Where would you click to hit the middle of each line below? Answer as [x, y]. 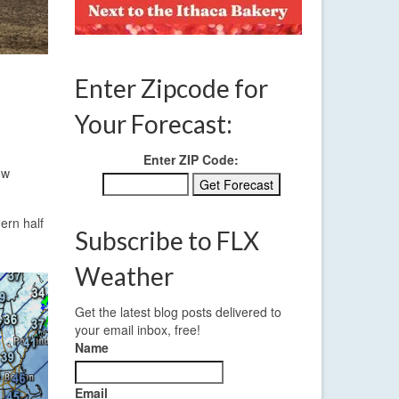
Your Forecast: [153, 124]
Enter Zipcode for [171, 89]
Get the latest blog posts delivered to [178, 312]
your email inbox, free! [137, 330]
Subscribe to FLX [167, 241]
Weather [124, 277]
